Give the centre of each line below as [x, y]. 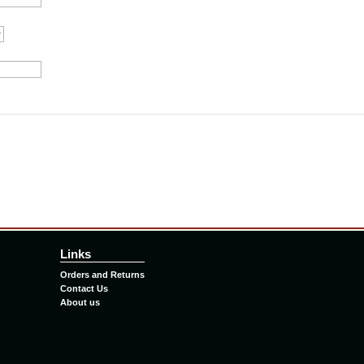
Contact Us [84, 288]
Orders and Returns [102, 274]
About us [80, 302]
